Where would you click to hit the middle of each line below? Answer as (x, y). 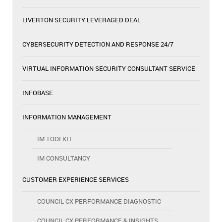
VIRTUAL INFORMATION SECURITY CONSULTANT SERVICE (109, 68)
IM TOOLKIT (55, 139)
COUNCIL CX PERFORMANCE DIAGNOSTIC (99, 201)
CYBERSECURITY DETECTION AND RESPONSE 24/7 (98, 44)
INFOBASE (38, 92)
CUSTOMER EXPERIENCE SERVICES (76, 179)
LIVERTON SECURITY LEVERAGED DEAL (82, 20)
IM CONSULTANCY (64, 158)
